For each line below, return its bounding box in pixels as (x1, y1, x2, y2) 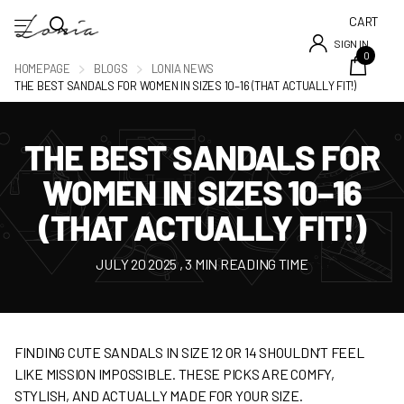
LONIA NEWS (151, 61, 215, 77)
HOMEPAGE (14, 61, 70, 77)
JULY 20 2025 (96, 255, 178, 273)
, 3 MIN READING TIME (177, 255, 308, 273)
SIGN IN (334, 37, 369, 50)
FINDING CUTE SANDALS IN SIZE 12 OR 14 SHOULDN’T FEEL (14, 344, 364, 362)
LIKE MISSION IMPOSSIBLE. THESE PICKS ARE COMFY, (14, 365, 335, 383)
